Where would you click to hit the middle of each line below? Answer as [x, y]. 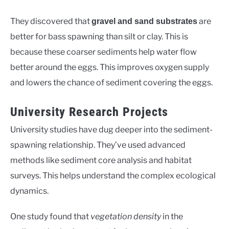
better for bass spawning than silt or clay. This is [99, 36]
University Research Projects [89, 112]
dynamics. [29, 191]
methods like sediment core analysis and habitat [101, 160]
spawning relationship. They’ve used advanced [98, 145]
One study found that [50, 216]
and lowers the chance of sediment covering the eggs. [111, 82]
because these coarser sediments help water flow [104, 52]
